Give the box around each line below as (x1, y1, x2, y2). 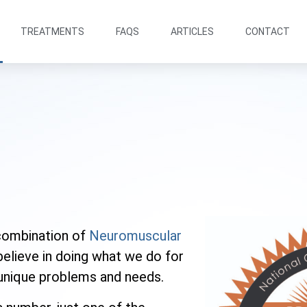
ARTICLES (171, 26, 214, 37)
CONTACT (245, 26, 291, 37)
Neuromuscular (89, 228, 182, 245)
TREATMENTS (21, 26, 85, 37)
